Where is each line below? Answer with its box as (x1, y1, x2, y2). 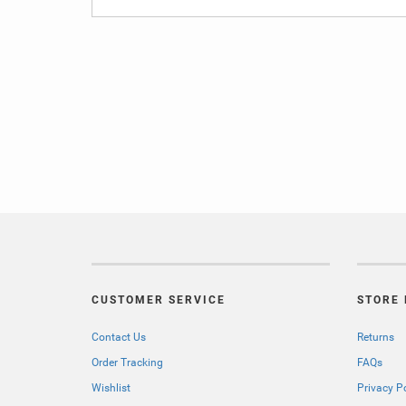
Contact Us (92, 331, 146, 344)
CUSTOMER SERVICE (92, 294, 226, 307)
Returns (357, 331, 394, 344)
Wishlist (92, 382, 130, 395)
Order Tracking (92, 356, 163, 370)
